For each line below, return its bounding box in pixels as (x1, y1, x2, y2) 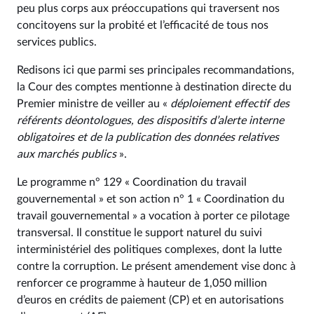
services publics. (17, 36, 97, 48)
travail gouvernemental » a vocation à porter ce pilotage (17, 210, 289, 221)
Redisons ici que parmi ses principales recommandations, (17, 64, 294, 76)
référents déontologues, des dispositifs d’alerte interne (17, 114, 284, 126)
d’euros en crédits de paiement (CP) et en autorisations (17, 294, 284, 306)
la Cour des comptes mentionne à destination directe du (17, 81, 292, 93)
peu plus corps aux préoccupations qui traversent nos (17, 2, 280, 14)
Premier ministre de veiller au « (17, 97, 170, 109)
